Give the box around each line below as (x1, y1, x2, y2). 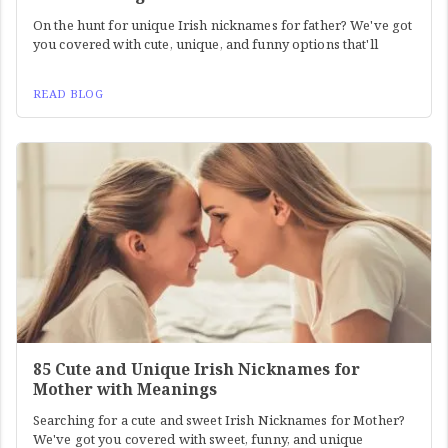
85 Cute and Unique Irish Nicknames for (33, 358, 360, 381)
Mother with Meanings (33, 378, 217, 401)
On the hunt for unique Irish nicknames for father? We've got (33, 16, 413, 35)
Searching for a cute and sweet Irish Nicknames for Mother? (33, 411, 406, 430)
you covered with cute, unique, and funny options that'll (33, 35, 378, 54)
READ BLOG (33, 86, 103, 102)
